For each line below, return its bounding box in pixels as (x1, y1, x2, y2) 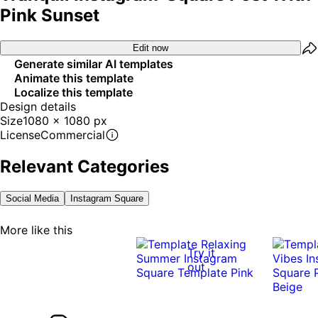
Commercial (40, 127, 105, 142)
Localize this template (14, 84, 133, 99)
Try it (187, 245, 215, 260)
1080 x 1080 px (23, 113, 107, 128)
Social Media (6, 192, 59, 204)
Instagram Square (70, 192, 143, 204)
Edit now (133, 43, 168, 54)
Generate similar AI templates (14, 56, 173, 71)
